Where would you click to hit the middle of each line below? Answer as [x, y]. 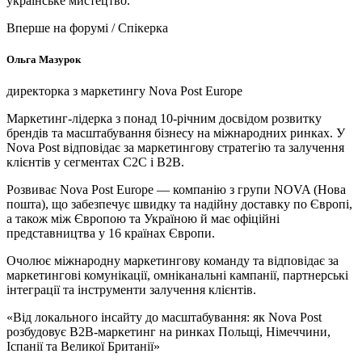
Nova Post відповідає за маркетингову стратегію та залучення [175, 148]
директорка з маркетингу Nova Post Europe [124, 91]
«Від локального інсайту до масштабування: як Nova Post [164, 318]
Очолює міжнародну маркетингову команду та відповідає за [173, 261]
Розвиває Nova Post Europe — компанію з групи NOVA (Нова [176, 190]
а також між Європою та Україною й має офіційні [143, 219]
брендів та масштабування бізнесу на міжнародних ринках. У [176, 133]
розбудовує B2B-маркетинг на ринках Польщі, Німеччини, [168, 332]
